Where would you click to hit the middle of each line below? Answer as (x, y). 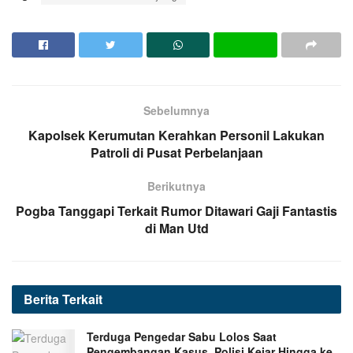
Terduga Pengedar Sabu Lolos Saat (182, 337)
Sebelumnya (176, 111)
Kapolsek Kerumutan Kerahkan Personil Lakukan (176, 136)
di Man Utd (176, 229)
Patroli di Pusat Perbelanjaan (176, 153)
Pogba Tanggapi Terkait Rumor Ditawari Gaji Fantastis (176, 211)
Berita (43, 299)
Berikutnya (176, 186)
